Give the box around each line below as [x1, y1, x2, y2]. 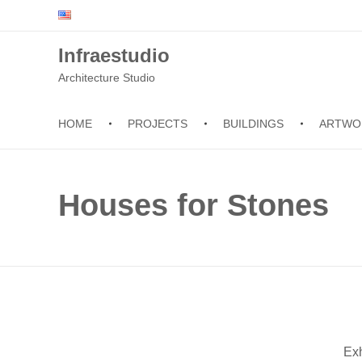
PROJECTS [128, 117, 188, 130]
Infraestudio [58, 44, 170, 66]
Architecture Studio [58, 71, 155, 84]
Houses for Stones [58, 187, 329, 222]
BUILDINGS [223, 117, 284, 130]
